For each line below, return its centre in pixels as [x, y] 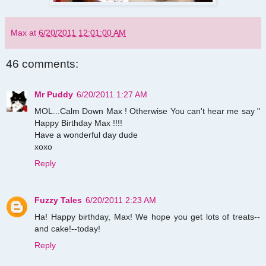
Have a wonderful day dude [86, 135]
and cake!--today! [67, 229]
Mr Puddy [54, 95]
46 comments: [42, 64]
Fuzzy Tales [58, 200]
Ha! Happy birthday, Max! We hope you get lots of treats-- [147, 217]
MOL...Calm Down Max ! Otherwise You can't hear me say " [147, 111]
